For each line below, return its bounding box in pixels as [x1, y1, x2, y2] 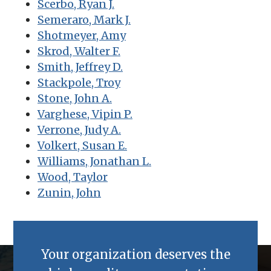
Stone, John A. [38, 91, 112, 105]
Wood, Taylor [38, 169, 108, 184]
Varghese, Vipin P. [38, 106, 132, 121]
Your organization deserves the [41, 246, 230, 262]
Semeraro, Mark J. [38, 12, 131, 27]
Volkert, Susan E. [38, 138, 127, 152]
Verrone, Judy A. [38, 122, 121, 137]
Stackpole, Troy [38, 75, 120, 90]
